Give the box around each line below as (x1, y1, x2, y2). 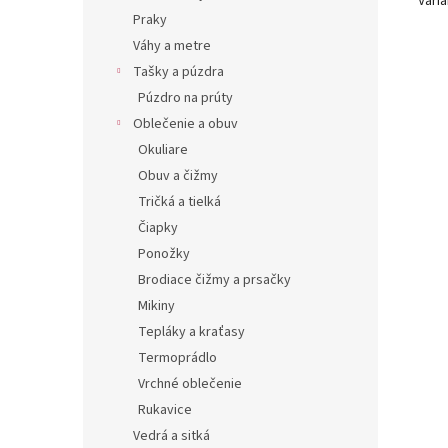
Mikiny (138, 296, 175, 316)
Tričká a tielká (138, 192, 221, 212)
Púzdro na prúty (138, 88, 233, 108)
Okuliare (138, 140, 188, 160)
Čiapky (138, 218, 178, 238)
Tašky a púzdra (133, 62, 224, 82)
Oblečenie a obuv (133, 114, 238, 134)
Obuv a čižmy (138, 166, 218, 186)
